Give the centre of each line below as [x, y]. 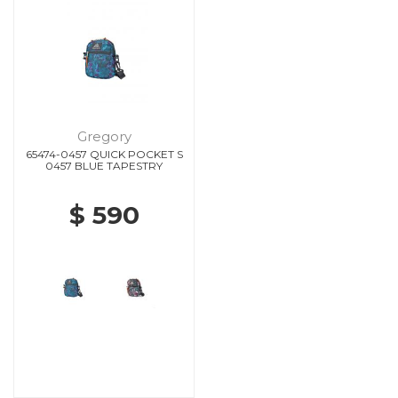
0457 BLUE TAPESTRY [104, 165]
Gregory [104, 136]
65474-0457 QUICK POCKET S [104, 154]
